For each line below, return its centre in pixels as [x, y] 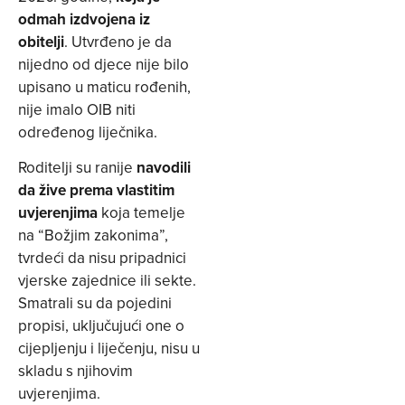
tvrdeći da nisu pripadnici [102, 258]
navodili [164, 168]
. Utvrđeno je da [118, 41]
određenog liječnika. [88, 132]
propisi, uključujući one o [101, 326]
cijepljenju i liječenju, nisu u [109, 348]
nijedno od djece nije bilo [104, 64]
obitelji [41, 41]
